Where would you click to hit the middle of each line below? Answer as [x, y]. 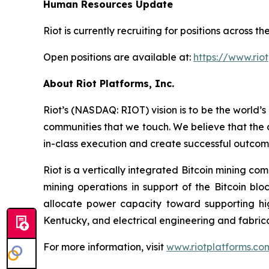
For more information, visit [105, 246]
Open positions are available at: [118, 57]
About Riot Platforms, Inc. [109, 83]
